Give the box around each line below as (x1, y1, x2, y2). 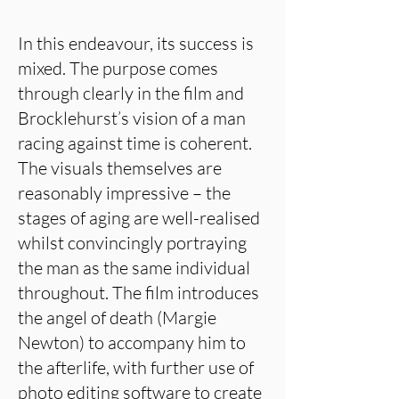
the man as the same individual (18, 256, 250, 279)
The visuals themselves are (18, 157, 222, 179)
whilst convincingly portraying (18, 232, 247, 254)
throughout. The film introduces (18, 281, 259, 304)
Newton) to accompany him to (18, 331, 246, 354)
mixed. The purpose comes (18, 57, 218, 79)
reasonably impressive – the (18, 182, 231, 204)
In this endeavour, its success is (18, 32, 254, 54)
